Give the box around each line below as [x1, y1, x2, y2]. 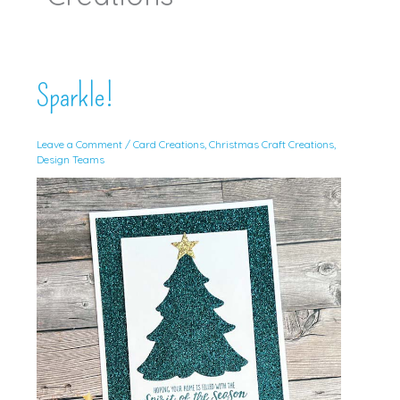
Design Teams [36, 153, 104, 167]
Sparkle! [36, 77, 113, 114]
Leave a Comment [36, 137, 122, 152]
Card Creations [132, 137, 204, 152]
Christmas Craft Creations [208, 137, 334, 152]
